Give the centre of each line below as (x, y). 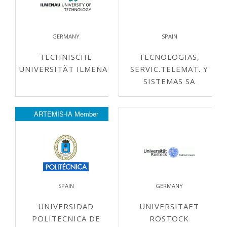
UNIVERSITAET (169, 206)
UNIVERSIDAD (66, 206)
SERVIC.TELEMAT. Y (169, 69)
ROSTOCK (169, 218)
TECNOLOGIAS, (169, 57)
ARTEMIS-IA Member (66, 114)
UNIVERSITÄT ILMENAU (66, 69)
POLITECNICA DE (66, 218)
